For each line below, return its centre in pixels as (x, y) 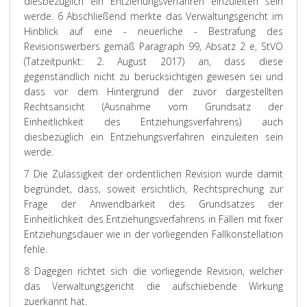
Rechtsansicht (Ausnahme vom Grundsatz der (153, 107)
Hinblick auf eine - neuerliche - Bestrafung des (153, 31)
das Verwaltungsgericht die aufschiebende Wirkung (153, 286)
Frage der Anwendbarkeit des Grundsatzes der (153, 204)
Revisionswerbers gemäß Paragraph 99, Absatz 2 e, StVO (153, 46)
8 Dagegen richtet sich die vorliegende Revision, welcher (153, 271)
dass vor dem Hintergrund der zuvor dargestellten (153, 91)
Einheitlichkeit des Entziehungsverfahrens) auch (153, 122)
